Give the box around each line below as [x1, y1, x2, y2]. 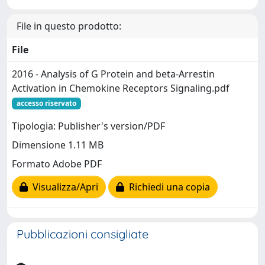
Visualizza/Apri [28, 180, 98, 194]
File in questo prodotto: [17, 19, 121, 33]
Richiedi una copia [124, 180, 210, 194]
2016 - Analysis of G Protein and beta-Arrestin [12, 67, 215, 80]
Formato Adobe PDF [12, 157, 102, 171]
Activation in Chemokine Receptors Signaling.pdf [12, 81, 230, 95]
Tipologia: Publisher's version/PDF [12, 119, 165, 133]
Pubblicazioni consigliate [17, 226, 148, 241]
